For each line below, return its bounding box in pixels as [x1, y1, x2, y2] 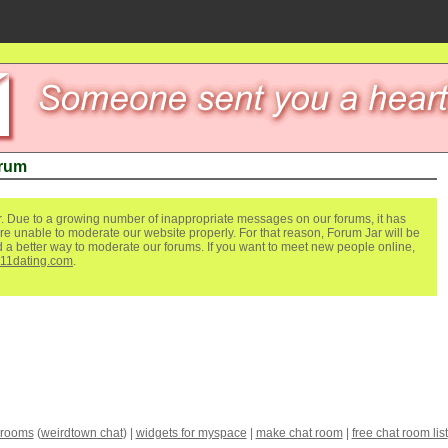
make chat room [255, 426, 343, 440]
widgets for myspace [135, 426, 247, 440]
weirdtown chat [40, 426, 123, 440]
